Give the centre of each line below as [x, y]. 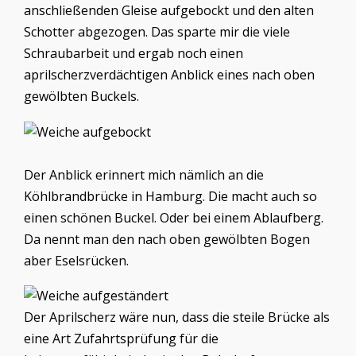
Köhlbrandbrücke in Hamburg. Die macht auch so [170, 196]
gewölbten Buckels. [81, 97]
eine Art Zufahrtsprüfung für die [121, 338]
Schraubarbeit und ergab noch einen [133, 54]
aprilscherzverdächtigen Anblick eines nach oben [169, 75]
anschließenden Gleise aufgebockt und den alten [169, 11]
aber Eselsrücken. [76, 260]
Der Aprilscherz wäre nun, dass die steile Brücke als [177, 317]
